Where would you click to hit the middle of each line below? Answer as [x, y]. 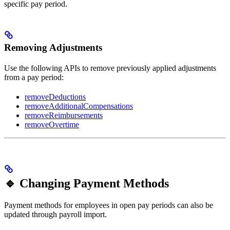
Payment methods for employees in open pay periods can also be [109, 205]
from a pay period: [34, 77]
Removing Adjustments [53, 47]
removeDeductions [55, 97]
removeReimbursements [64, 115]
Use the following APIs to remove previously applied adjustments [110, 68]
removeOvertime [52, 124]
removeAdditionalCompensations [79, 106]
